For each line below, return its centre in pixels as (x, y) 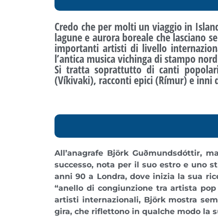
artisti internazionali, (99, 200)
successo (73, 164)
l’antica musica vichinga (103, 58)
